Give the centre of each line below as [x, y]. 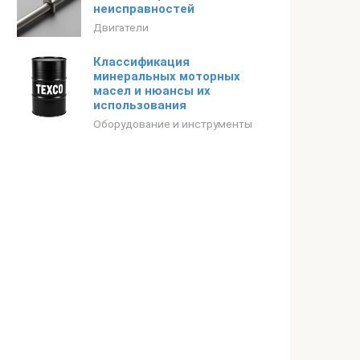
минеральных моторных [167, 76]
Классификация [141, 62]
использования [140, 105]
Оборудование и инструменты [173, 124]
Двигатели [121, 27]
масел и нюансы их [152, 91]
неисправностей [144, 9]
